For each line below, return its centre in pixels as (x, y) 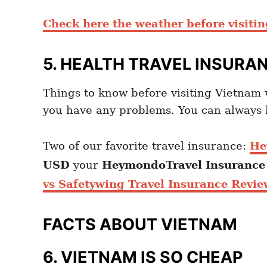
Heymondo (134, 165)
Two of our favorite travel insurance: (146, 146)
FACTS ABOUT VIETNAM (140, 225)
